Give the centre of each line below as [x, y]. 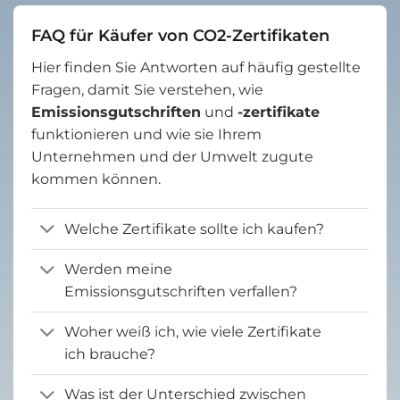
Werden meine [118, 270]
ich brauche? [109, 354]
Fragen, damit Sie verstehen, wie [147, 89]
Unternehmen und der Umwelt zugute [172, 156]
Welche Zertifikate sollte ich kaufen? [194, 229]
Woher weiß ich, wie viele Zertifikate [192, 332]
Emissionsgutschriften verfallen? [180, 292]
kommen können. [96, 179]
